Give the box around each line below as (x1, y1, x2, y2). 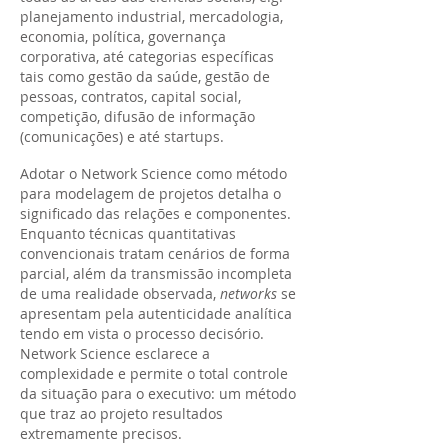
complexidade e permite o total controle (20, 364, 288, 383)
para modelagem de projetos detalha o (20, 184, 281, 203)
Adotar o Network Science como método (20, 164, 287, 183)
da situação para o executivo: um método (20, 384, 296, 403)
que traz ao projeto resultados (20, 404, 223, 423)
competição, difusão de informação (20, 107, 255, 126)
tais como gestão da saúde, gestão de (20, 67, 270, 86)
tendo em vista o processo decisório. (20, 324, 264, 343)
